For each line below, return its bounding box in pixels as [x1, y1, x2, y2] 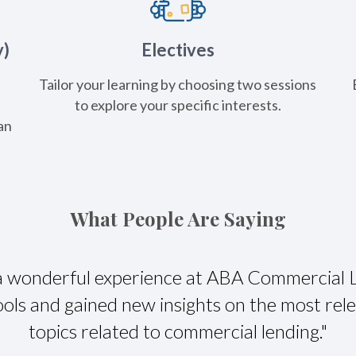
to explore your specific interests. [74, 95, 281, 114]
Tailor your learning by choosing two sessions [39, 75, 317, 93]
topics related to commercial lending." [29, 319, 328, 342]
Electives [141, 38, 215, 60]
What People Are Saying [69, 205, 286, 231]
